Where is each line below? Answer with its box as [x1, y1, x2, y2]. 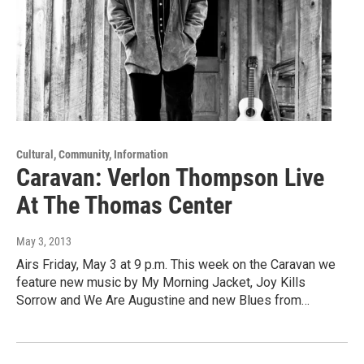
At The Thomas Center [16, 190, 232, 219]
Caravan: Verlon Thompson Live [16, 162, 324, 192]
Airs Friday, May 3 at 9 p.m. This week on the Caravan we [16, 256, 336, 272]
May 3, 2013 [16, 234, 71, 248]
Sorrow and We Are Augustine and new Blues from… [16, 292, 310, 308]
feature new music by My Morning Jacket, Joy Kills [16, 274, 305, 290]
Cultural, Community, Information [16, 147, 168, 161]
